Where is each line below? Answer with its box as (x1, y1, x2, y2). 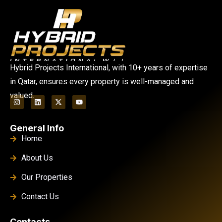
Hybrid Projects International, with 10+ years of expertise (10, 62, 208, 72)
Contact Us (21, 191, 59, 201)
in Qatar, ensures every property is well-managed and (10, 76, 194, 86)
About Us (21, 153, 53, 163)
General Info (10, 122, 64, 133)
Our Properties (21, 172, 72, 182)
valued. (10, 90, 34, 100)
